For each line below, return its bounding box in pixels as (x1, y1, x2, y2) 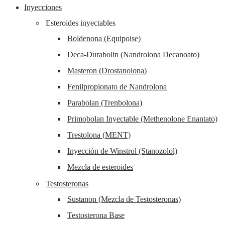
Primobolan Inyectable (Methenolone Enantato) (67, 115, 217, 124)
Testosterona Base (67, 211, 125, 220)
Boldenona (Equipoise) (67, 34, 141, 43)
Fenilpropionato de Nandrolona (67, 82, 167, 91)
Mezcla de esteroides (67, 163, 133, 172)
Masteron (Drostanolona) (67, 66, 147, 75)
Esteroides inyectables (46, 19, 116, 28)
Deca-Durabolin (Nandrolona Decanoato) (67, 50, 199, 59)
